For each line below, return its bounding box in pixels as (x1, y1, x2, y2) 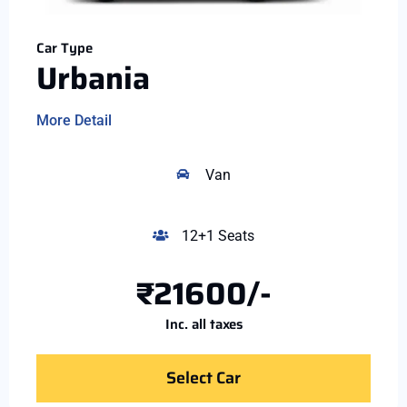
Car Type (36, 37, 93, 60)
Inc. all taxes (164, 313, 243, 335)
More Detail (36, 111, 112, 129)
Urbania (36, 54, 150, 104)
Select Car (166, 364, 241, 391)
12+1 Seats (182, 226, 255, 244)
